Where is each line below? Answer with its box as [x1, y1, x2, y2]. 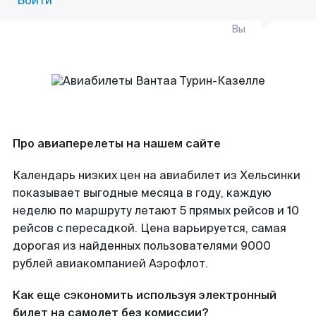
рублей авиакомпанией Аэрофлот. [13, 256, 208, 271]
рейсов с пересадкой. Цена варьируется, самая [13, 221, 286, 236]
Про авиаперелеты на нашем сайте [13, 136, 221, 151]
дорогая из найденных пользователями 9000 [13, 238, 271, 253]
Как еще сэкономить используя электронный [13, 288, 276, 303]
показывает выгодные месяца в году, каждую [13, 186, 272, 200]
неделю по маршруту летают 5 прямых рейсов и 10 [13, 203, 299, 218]
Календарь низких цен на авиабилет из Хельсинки [13, 168, 300, 183]
